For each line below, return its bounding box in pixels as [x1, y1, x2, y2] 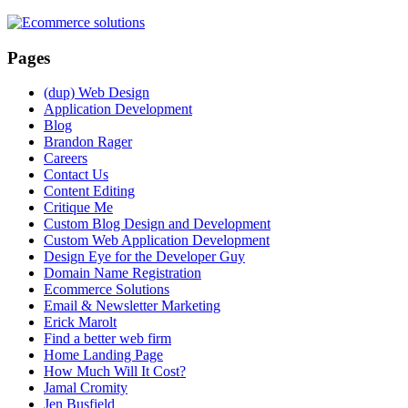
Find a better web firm [44, 331, 171, 347]
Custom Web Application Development [44, 232, 270, 249]
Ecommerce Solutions [44, 281, 169, 298]
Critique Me [44, 199, 113, 216]
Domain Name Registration [44, 265, 201, 281]
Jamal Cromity [44, 380, 127, 396]
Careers [44, 150, 87, 167]
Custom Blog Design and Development [44, 216, 270, 232]
